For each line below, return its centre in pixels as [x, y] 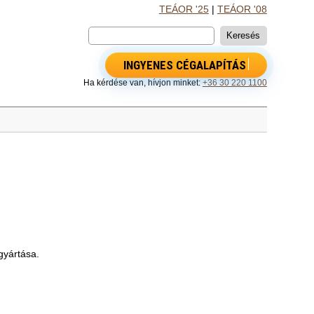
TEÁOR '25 [184, 9]
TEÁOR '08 [242, 9]
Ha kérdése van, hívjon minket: [143, 82]
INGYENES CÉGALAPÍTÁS [184, 65]
